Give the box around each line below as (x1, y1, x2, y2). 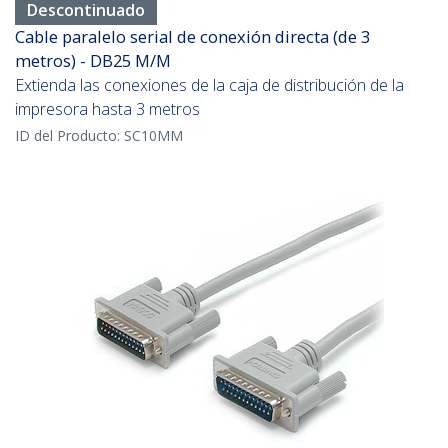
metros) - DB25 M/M (15, 49, 171, 73)
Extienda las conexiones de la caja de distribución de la (15, 74, 404, 97)
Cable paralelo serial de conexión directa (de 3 (15, 25, 370, 49)
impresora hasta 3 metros (15, 98, 200, 121)
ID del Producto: (15, 126, 124, 146)
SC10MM (124, 126, 183, 146)
